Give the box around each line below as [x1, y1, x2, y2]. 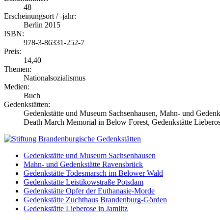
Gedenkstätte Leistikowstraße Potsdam [24, 177, 143, 186]
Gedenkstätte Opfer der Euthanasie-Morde [24, 186, 155, 195]
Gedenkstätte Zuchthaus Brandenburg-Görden [24, 195, 167, 204]
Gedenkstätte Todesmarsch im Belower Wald [24, 168, 163, 177]
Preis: [4, 47, 21, 55]
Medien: [4, 82, 29, 91]
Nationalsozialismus [24, 73, 85, 82]
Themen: [4, 64, 31, 73]
